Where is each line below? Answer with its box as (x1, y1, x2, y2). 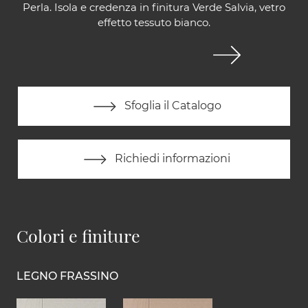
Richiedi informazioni (112, 152, 230, 166)
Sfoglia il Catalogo (121, 99, 221, 113)
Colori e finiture (16, 224, 140, 247)
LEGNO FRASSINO (16, 269, 118, 283)
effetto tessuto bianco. (98, 16, 210, 30)
